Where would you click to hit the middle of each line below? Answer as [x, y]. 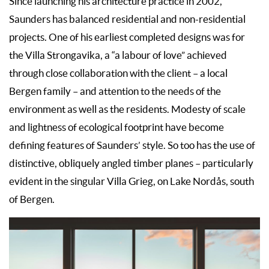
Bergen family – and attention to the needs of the [115, 92]
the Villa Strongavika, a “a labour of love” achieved [118, 56]
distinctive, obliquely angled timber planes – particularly [131, 164]
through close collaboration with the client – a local [118, 74]
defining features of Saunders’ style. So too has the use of [132, 146]
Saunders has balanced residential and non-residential [127, 20]
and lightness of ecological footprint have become [116, 128]
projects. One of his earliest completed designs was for [127, 38]
